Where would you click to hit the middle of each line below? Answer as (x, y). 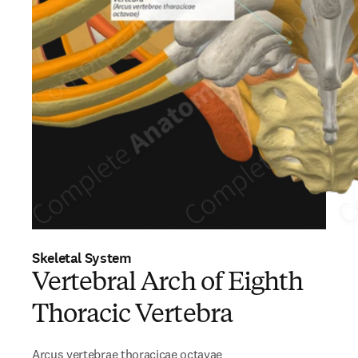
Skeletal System (82, 258)
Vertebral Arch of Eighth (167, 284)
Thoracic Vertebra (132, 316)
